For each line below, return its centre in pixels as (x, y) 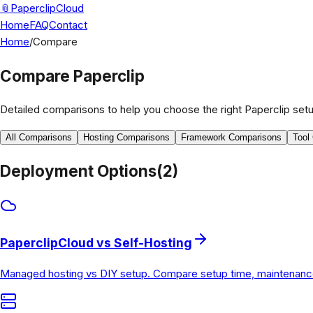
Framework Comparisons (231, 138)
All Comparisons (39, 138)
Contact (68, 25)
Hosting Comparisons (126, 138)
